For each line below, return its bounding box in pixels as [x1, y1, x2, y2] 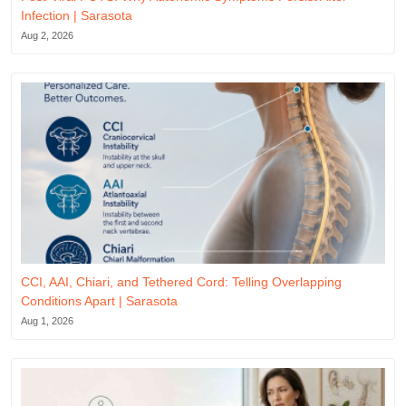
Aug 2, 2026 [21, 29, 73, 41]
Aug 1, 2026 [21, 314, 73, 326]
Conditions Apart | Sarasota [21, 293, 178, 308]
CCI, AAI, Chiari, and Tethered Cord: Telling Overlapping [21, 274, 342, 289]
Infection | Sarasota [21, 7, 132, 23]
